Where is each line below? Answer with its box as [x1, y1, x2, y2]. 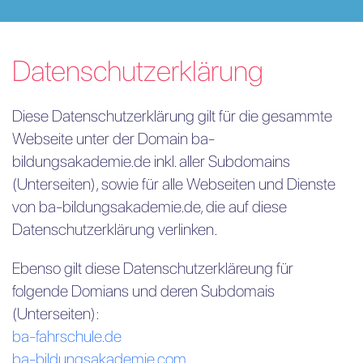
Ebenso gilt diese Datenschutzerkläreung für [12, 258, 293, 278]
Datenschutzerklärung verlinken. [12, 219, 218, 239]
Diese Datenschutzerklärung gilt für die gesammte [12, 105, 332, 126]
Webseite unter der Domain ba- [12, 128, 215, 148]
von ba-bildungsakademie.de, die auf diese [12, 196, 287, 216]
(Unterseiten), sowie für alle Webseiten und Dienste [12, 173, 335, 194]
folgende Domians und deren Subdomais [12, 280, 275, 301]
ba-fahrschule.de [12, 326, 122, 346]
